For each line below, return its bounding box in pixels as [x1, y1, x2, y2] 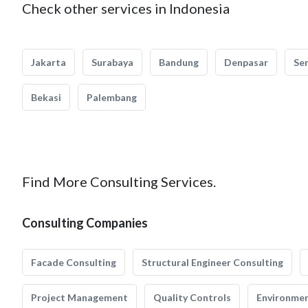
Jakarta [31, 56, 66, 68]
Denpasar [224, 56, 268, 68]
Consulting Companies [22, 215, 148, 230]
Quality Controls [153, 291, 231, 303]
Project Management [31, 291, 128, 303]
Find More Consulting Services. [22, 173, 216, 190]
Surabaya [91, 56, 133, 68]
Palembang [87, 91, 137, 103]
